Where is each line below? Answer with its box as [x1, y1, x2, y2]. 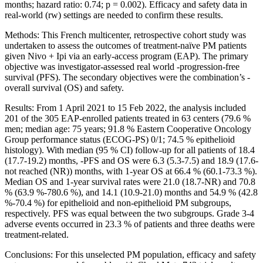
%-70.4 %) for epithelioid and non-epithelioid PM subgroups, [5, 197, 231, 208]
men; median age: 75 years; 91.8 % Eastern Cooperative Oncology [5, 123, 251, 134]
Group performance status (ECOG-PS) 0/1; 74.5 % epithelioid [5, 134, 235, 144]
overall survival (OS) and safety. [5, 82, 124, 93]
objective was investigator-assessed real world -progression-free [5, 61, 240, 72]
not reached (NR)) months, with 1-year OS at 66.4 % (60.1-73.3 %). [5, 166, 257, 176]
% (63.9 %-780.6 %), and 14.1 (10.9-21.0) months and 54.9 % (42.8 [5, 187, 258, 197]
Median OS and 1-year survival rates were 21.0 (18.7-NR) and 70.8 [5, 176, 255, 187]
